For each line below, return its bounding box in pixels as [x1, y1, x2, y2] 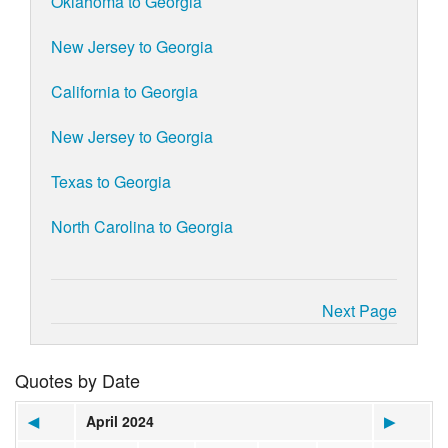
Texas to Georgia [51, 170, 171, 194]
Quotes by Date [15, 367, 140, 394]
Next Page [322, 299, 397, 323]
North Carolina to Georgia [51, 215, 233, 239]
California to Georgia [51, 80, 198, 104]
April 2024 [86, 411, 154, 432]
